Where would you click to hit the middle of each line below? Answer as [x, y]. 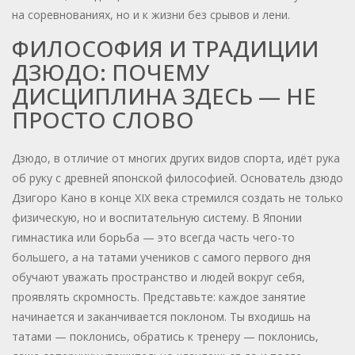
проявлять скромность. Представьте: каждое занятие [159, 297]
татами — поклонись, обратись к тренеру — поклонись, [165, 337]
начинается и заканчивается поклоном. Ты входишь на [161, 317]
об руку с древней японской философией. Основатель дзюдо [177, 178]
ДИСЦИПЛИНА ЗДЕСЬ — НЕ [164, 96]
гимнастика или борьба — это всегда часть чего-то [153, 238]
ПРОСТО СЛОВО [103, 120]
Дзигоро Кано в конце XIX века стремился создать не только [177, 198]
